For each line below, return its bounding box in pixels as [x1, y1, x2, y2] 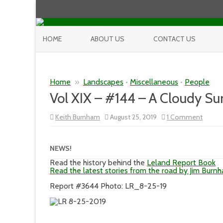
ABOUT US [91, 34, 124, 43]
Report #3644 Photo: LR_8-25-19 [50, 181, 167, 191]
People [185, 77, 210, 87]
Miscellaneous [130, 77, 178, 87]
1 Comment [167, 112, 203, 121]
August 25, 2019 [109, 112, 161, 121]
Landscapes [83, 77, 123, 87]
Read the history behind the [50, 158, 147, 167]
